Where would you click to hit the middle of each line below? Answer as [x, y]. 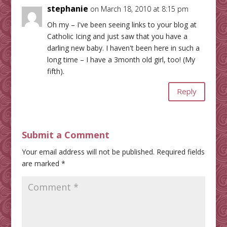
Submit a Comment [65, 135]
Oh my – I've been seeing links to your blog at [122, 24]
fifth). [55, 71]
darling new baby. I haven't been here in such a [123, 48]
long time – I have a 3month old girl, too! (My [121, 59]
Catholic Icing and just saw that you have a [117, 36]
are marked [41, 163]
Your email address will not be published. [88, 152]
